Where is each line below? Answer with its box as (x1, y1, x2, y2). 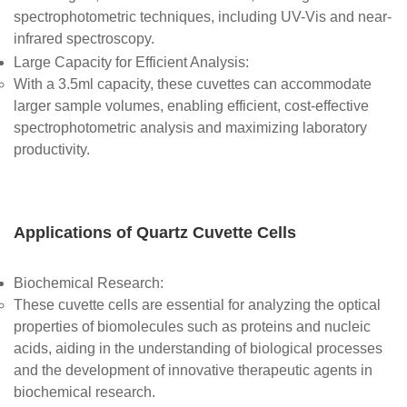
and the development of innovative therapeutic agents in (14, 362, 372, 382)
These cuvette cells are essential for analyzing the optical (14, 297, 381, 313)
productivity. (14, 142, 90, 161)
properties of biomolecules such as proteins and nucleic (14, 319, 371, 338)
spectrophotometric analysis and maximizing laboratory (14, 120, 367, 139)
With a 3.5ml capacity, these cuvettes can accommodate (14, 76, 372, 92)
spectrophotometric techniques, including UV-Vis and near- (14, 9, 392, 28)
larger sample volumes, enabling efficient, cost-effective (14, 98, 369, 117)
